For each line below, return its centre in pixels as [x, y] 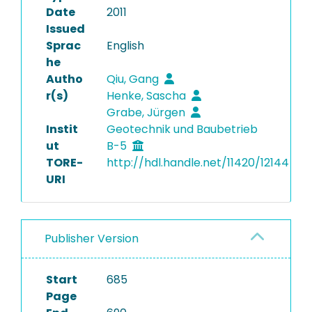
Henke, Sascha [147, 96]
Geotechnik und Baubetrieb [182, 129]
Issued [65, 29]
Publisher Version [92, 239]
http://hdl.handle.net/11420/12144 [197, 163]
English [125, 46]
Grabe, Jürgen [147, 112]
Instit [62, 129]
